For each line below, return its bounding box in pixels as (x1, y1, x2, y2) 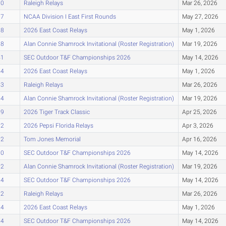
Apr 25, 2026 (182, 108, 217, 116)
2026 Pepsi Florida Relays (23, 122, 93, 129)
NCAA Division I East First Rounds (23, 13, 116, 20)
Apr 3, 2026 (182, 122, 213, 129)
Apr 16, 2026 (182, 135, 217, 143)
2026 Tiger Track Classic (23, 108, 90, 116)
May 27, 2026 (182, 13, 218, 20)
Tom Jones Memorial (23, 135, 81, 143)
